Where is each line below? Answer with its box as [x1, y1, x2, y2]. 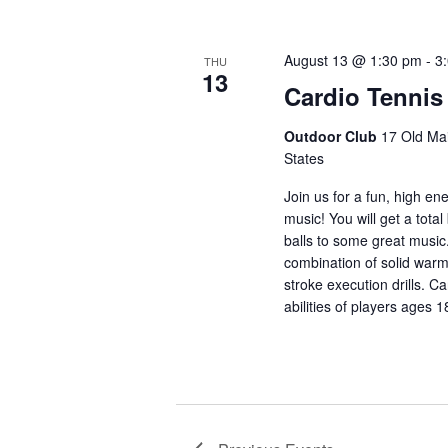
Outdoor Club [284, 126, 382, 146]
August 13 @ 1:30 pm [284, 50, 423, 70]
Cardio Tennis [284, 79, 444, 113]
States [284, 148, 325, 168]
